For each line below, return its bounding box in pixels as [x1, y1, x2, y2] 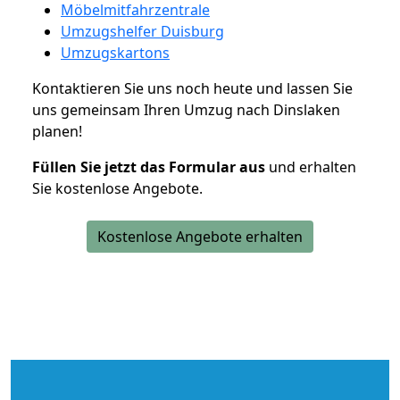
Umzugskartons [61, 42, 170, 62]
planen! [32, 121, 82, 141]
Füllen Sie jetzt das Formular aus [32, 156, 265, 177]
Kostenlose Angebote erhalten [97, 226, 303, 246]
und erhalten [265, 156, 356, 177]
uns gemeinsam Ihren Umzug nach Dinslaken [32, 99, 340, 120]
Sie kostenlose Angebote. [32, 178, 203, 198]
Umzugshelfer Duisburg [61, 21, 224, 41]
